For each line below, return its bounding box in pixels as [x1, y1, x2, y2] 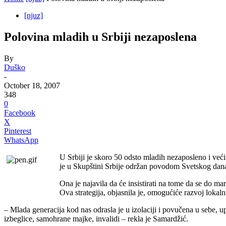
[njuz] [24, 11, 43, 20]
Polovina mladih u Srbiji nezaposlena [4, 30, 197, 43]
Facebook [4, 108, 35, 117]
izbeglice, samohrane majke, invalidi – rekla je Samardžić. [4, 214, 188, 223]
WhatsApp [4, 135, 38, 144]
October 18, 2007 [4, 81, 60, 90]
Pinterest [4, 126, 31, 135]
